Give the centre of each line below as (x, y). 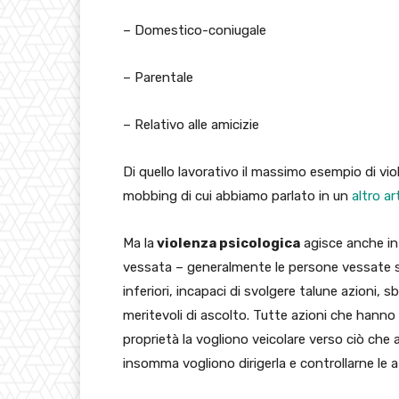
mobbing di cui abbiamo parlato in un (237, 196)
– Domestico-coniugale (195, 31)
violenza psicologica (227, 244)
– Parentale (158, 78)
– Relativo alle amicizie (191, 125)
